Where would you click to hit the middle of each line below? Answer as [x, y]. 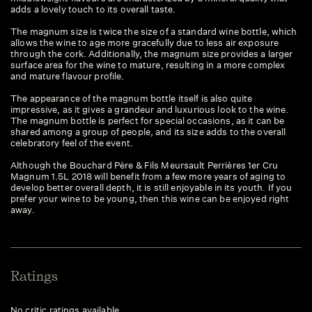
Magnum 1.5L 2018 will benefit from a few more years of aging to [148, 177]
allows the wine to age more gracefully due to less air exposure [145, 43]
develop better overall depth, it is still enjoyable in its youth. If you [151, 188]
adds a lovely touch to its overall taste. [93, 9]
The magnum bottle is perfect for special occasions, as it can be [148, 121]
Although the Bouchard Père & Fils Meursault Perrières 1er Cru [144, 165]
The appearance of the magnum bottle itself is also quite [132, 99]
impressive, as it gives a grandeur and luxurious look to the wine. [150, 110]
